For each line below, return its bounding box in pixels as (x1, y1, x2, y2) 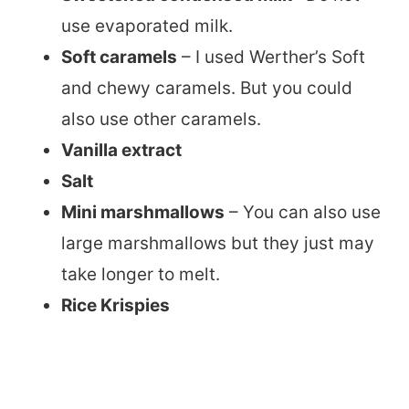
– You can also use (225, 201, 381, 223)
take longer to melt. (61, 263, 225, 285)
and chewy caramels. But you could (61, 77, 352, 99)
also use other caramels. (61, 108, 266, 130)
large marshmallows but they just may (61, 232, 374, 254)
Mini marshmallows (61, 201, 225, 223)
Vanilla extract (61, 139, 182, 161)
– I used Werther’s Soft (177, 46, 365, 68)
